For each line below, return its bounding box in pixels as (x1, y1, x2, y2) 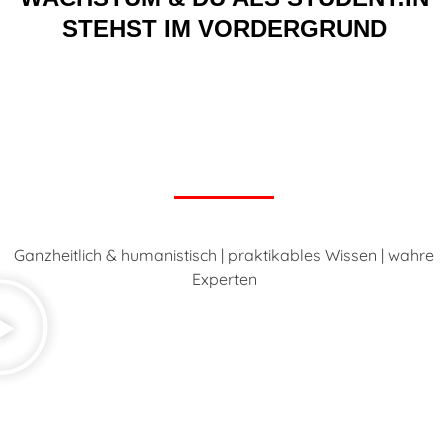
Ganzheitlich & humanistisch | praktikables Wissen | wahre (14, 245, 434, 266)
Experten (191, 269, 257, 290)
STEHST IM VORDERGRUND (61, 15, 387, 43)
